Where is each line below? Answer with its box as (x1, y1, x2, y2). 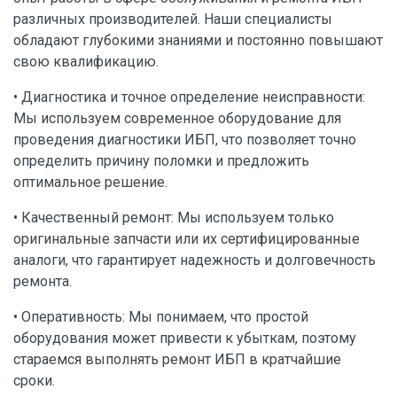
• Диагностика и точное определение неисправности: (13, 89, 365, 105)
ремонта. (13, 273, 72, 290)
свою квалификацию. (13, 53, 159, 70)
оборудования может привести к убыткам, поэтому (13, 330, 356, 346)
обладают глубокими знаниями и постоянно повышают (13, 32, 383, 49)
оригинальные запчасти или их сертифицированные (13, 230, 360, 247)
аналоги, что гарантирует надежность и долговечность (13, 252, 376, 269)
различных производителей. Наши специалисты (13, 11, 332, 27)
